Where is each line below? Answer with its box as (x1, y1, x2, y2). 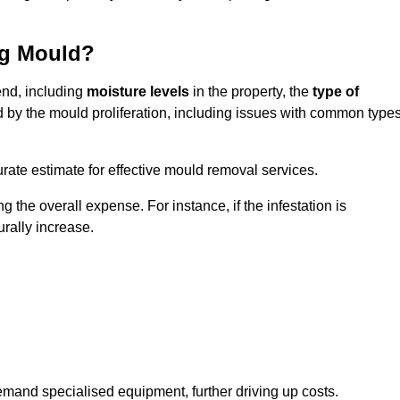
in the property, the (189, 84, 312, 100)
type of (312, 84, 359, 100)
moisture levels (87, 84, 189, 100)
